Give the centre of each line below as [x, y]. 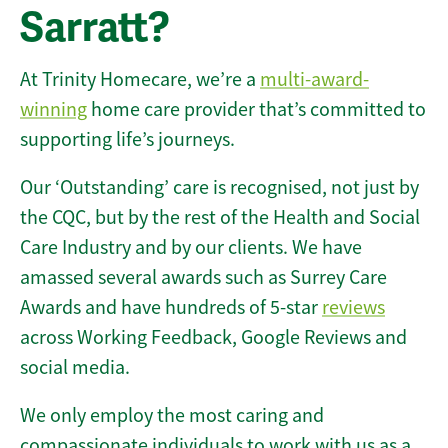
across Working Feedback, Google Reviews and [213, 338]
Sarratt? [95, 28]
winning [53, 110]
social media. [75, 368]
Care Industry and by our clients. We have [191, 248]
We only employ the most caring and [172, 416]
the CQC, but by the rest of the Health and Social [220, 218]
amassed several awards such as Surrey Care [203, 278]
